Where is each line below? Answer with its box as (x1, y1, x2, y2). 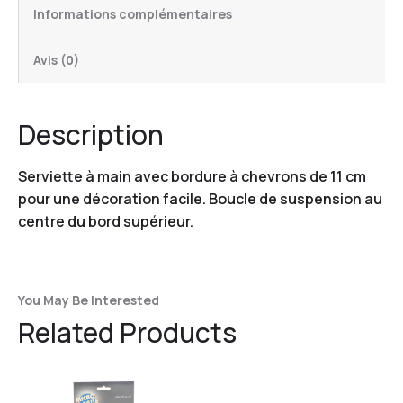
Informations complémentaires (33, 4, 232, 22)
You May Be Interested (18, 291, 159, 309)
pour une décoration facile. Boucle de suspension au (18, 188, 382, 209)
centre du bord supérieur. (18, 210, 193, 231)
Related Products (18, 313, 237, 351)
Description (18, 115, 164, 153)
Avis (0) (33, 50, 79, 68)
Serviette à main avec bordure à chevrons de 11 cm (18, 166, 366, 186)
